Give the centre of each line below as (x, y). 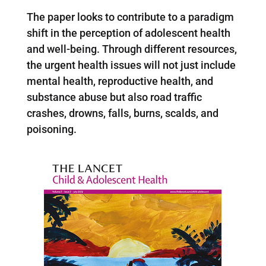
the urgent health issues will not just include (131, 65)
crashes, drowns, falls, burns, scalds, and (122, 113)
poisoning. (53, 129)
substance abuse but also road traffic (114, 97)
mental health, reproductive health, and (120, 81)
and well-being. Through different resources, (132, 49)
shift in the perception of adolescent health (128, 33)
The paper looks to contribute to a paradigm (130, 17)
